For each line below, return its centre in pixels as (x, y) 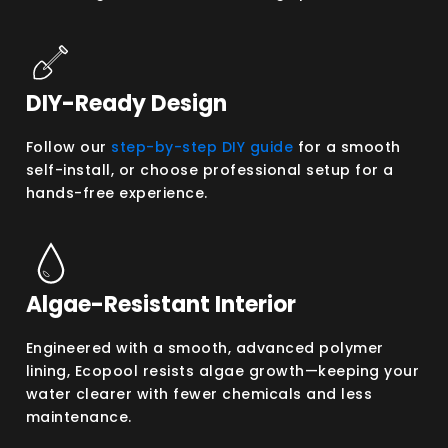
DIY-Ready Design (126, 103)
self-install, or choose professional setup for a (209, 169)
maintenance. (78, 416)
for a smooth (347, 146)
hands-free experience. (116, 192)
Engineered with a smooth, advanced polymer (204, 347)
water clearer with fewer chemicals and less (199, 393)
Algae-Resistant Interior (160, 304)
